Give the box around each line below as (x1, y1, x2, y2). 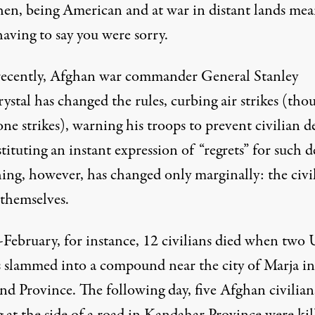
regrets (203, 139, 243, 162)
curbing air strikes (170, 90, 278, 112)
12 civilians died (142, 230, 245, 252)
